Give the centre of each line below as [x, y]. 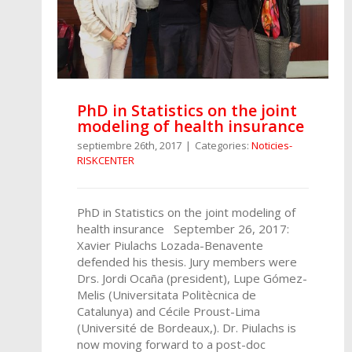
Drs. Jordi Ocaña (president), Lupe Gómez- [192, 279]
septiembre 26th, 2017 [129, 146]
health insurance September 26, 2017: [183, 229]
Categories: [223, 146]
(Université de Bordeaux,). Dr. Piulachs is [187, 328]
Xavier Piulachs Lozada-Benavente [170, 246]
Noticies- [272, 146]
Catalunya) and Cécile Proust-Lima [169, 312]
